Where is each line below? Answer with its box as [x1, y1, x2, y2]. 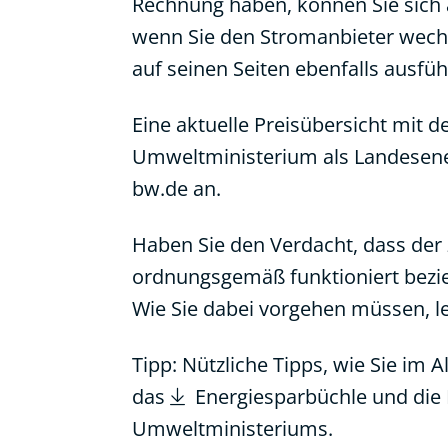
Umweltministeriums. [132, 415, 333, 442]
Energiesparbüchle [195, 383, 367, 410]
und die [367, 383, 446, 410]
